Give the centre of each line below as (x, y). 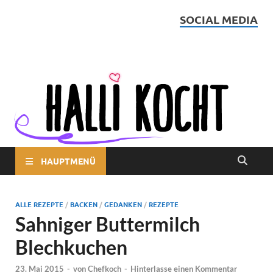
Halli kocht (84, 42)
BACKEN (84, 204)
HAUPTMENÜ (68, 161)
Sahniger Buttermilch (108, 224)
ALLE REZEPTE (39, 204)
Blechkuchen (71, 247)
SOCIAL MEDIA (219, 19)
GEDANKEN (123, 204)
